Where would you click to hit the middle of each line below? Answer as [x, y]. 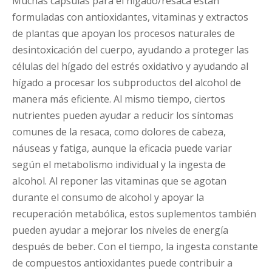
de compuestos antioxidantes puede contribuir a [122, 263]
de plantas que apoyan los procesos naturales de [124, 34]
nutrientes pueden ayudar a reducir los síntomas [123, 116]
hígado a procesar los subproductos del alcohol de [127, 83]
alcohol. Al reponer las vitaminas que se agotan [119, 181]
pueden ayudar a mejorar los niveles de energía [120, 230]
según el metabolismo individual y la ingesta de [119, 165]
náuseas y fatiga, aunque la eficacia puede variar [122, 148]
